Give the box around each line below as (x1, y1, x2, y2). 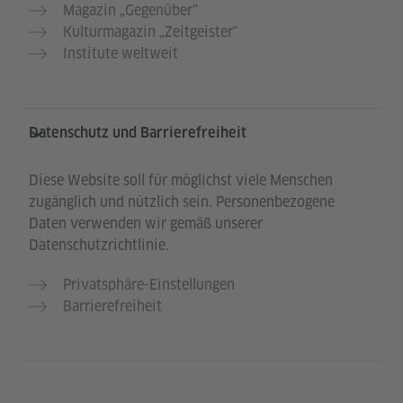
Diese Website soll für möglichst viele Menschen (29, 170, 333, 190)
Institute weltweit (63, 43, 178, 63)
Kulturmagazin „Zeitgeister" (63, 22, 238, 41)
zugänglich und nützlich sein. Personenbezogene (29, 192, 335, 211)
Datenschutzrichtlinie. (29, 235, 169, 255)
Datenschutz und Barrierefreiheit (29, 123, 246, 141)
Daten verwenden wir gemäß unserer (29, 213, 263, 233)
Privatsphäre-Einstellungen (63, 274, 235, 294)
